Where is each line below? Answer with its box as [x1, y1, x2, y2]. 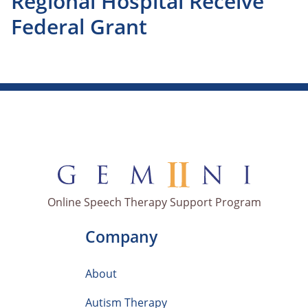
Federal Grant [11, 12, 147, 41]
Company [85, 225, 157, 247]
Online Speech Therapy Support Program [47, 195, 261, 210]
